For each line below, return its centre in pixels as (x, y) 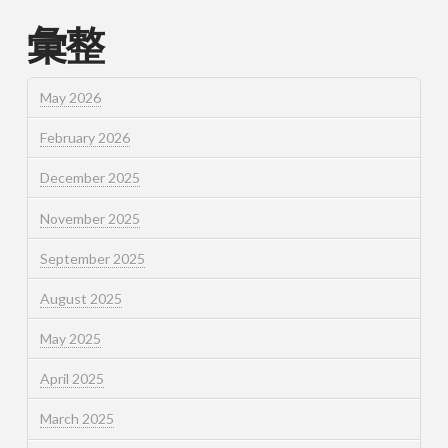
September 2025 (92, 258)
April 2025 (71, 379)
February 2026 (84, 138)
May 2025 (70, 339)
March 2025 (76, 419)
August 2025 (80, 298)
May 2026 (70, 97)
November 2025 (89, 218)
